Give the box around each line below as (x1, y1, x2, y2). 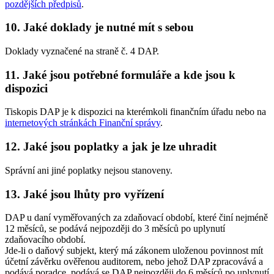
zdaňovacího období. (5, 234, 86, 245)
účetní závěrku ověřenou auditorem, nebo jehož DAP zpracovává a (5, 256, 263, 267)
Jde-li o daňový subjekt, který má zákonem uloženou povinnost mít (5, 245, 263, 256)
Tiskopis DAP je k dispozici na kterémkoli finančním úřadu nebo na (5, 106, 266, 117)
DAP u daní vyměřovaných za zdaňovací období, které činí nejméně (5, 212, 268, 223)
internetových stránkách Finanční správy (5, 117, 160, 128)
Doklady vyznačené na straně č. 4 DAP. (5, 45, 159, 56)
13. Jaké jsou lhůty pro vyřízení (5, 187, 164, 201)
